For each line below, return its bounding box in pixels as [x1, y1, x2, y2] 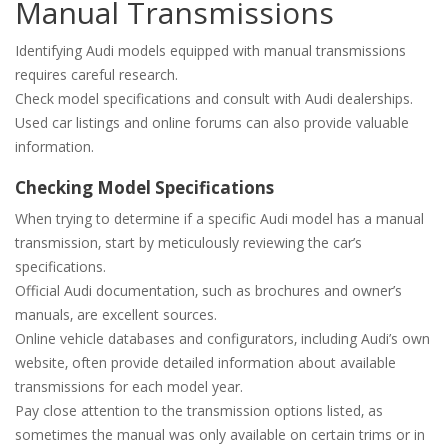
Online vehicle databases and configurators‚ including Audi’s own [15, 329, 430, 349]
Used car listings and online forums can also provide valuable [15, 113, 409, 133]
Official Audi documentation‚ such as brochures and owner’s [15, 281, 402, 301]
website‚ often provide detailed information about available [15, 353, 396, 373]
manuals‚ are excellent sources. [15, 305, 217, 325]
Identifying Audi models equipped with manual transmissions [15, 41, 406, 61]
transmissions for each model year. [15, 377, 243, 397]
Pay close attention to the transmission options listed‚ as [15, 401, 383, 421]
